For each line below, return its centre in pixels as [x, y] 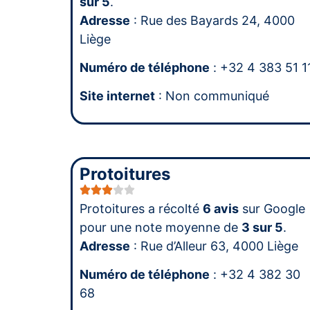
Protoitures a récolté [141, 208]
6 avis [221, 208]
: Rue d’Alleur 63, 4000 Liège [214, 246]
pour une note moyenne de [161, 227]
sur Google [272, 208]
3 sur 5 [262, 227]
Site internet [117, 96]
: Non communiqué [212, 96]
